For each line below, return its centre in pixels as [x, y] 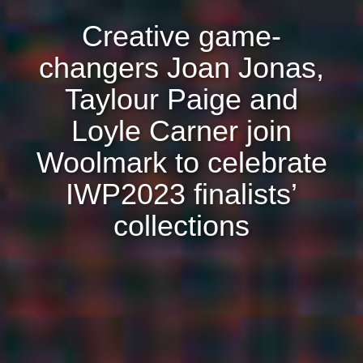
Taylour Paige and [181, 99]
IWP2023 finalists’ [181, 194]
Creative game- [181, 36]
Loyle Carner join [181, 131]
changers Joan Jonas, [181, 68]
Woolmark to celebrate [181, 162]
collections [181, 226]
